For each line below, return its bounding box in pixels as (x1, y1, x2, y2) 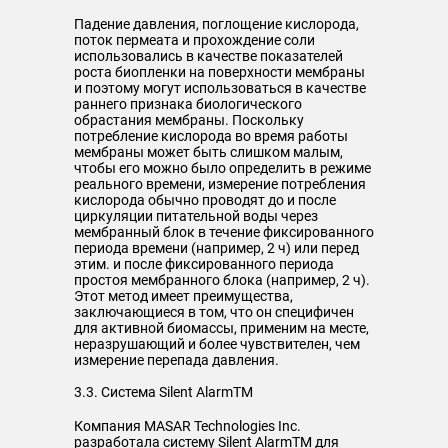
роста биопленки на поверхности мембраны (74, 64, 365, 80)
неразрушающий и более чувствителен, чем (74, 336, 360, 352)
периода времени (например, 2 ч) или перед (74, 240, 359, 256)
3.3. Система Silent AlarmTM (74, 384, 253, 400)
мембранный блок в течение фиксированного (74, 224, 374, 240)
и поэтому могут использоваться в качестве (74, 80, 366, 96)
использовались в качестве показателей (74, 48, 343, 64)
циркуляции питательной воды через (74, 208, 318, 224)
